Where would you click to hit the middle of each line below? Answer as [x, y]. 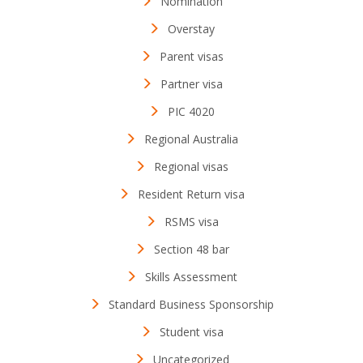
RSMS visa [191, 222]
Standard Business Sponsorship [191, 304]
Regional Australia [191, 139]
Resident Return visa [191, 194]
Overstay [191, 29]
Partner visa [191, 84]
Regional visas [191, 167]
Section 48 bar [191, 249]
